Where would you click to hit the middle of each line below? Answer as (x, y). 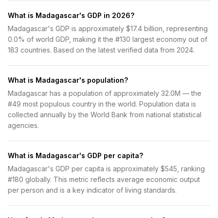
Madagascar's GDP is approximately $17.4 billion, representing (108, 28)
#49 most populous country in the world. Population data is (102, 104)
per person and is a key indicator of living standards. (92, 190)
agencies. (23, 125)
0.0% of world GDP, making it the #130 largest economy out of (108, 39)
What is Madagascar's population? (68, 80)
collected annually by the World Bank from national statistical (105, 115)
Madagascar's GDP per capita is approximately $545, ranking (106, 169)
